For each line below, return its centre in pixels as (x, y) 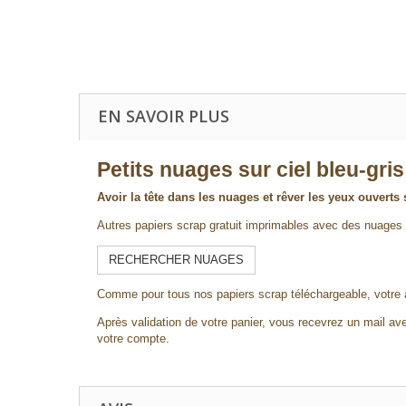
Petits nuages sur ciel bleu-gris (251, 169)
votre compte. (133, 338)
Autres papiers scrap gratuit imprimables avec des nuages (250, 225)
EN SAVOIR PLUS (164, 116)
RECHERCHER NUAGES (176, 260)
